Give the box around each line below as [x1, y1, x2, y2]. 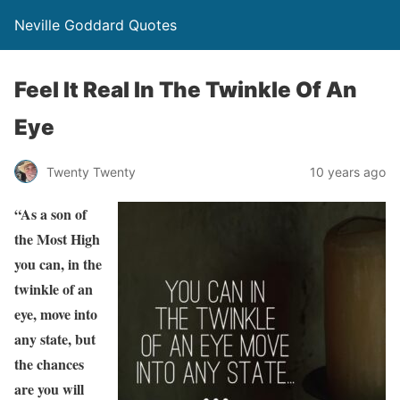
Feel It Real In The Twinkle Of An [14, 77, 357, 103]
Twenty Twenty [46, 163, 136, 179]
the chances [14, 354, 84, 374]
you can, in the [14, 254, 102, 274]
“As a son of [14, 204, 87, 224]
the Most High [14, 229, 100, 249]
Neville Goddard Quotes [14, 16, 177, 34]
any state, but [14, 329, 96, 349]
